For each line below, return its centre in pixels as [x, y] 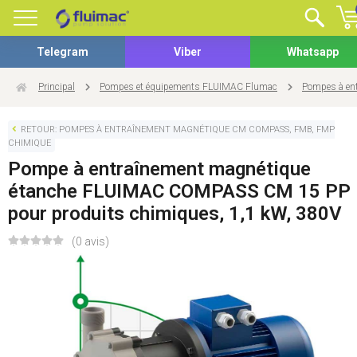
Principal [57, 87]
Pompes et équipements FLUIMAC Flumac [188, 87]
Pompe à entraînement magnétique [159, 169]
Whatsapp [312, 52]
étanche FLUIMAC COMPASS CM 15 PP [179, 191]
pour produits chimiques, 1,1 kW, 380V [175, 214]
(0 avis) [90, 241]
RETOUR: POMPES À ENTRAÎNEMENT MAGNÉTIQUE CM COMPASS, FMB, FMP [178, 129]
